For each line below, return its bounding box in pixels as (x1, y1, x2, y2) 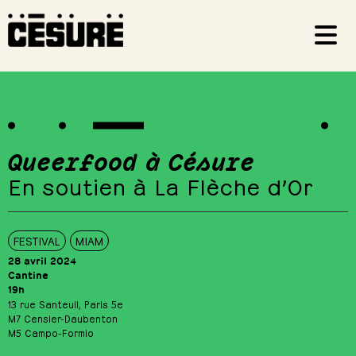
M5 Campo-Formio (8, 326, 94, 339)
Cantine (8, 267, 48, 282)
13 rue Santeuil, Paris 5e (8, 297, 123, 310)
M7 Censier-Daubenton (8, 311, 118, 324)
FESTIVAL (14, 233, 60, 247)
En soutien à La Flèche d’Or (8, 170, 313, 199)
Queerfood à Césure (8, 143, 254, 177)
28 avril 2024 (8, 253, 76, 268)
